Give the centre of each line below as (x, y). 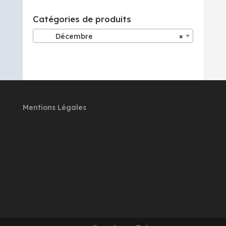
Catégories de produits (82, 19)
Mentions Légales (54, 107)
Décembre (65, 36)
